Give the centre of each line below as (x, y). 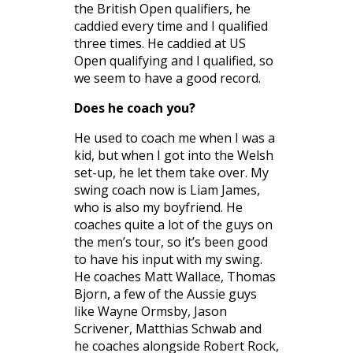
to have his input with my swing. (168, 259)
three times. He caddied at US (160, 43)
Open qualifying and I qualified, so (174, 60)
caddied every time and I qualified (171, 26)
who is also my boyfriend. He (158, 207)
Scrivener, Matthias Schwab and (168, 328)
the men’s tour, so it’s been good (171, 242)
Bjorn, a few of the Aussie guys (165, 294)
